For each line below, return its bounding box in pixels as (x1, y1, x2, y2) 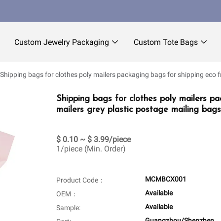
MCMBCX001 (145, 175, 186, 184)
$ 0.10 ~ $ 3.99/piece (56, 135, 131, 145)
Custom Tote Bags (134, 37, 198, 47)
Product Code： (56, 176, 105, 184)
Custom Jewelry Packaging (14, 37, 109, 47)
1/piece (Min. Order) (56, 144, 126, 154)
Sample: (56, 204, 80, 212)
